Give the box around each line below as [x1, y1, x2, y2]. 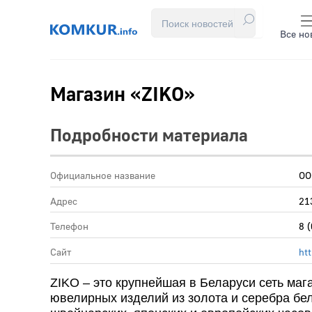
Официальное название [50, 169, 155, 182]
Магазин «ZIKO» [50, 81, 195, 107]
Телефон [50, 221, 88, 234]
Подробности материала [50, 125, 248, 147]
